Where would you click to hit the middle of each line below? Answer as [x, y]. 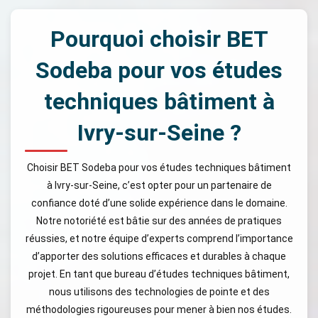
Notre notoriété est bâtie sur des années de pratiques [159, 221]
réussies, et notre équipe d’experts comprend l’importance [159, 238]
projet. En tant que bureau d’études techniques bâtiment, [159, 274]
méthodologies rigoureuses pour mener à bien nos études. [159, 309]
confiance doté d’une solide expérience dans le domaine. [159, 203]
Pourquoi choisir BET [159, 39]
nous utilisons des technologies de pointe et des [159, 292]
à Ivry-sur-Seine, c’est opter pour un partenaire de [159, 185]
